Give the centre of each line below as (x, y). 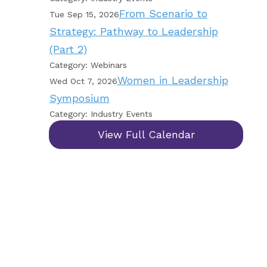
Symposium (79, 98)
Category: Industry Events (101, 114)
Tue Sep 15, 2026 (84, 14)
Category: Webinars (88, 65)
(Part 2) (68, 49)
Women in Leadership (173, 80)
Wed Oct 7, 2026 (83, 81)
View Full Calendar (146, 134)
